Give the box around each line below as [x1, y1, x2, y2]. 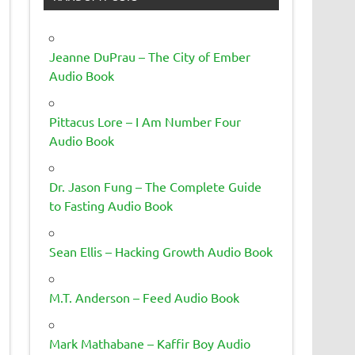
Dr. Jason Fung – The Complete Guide [49, 177, 262, 194]
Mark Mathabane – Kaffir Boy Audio [49, 334, 251, 351]
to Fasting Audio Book [49, 197, 174, 213]
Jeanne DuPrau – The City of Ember [49, 48, 251, 64]
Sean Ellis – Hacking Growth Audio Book [49, 242, 273, 259]
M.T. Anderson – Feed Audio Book [49, 288, 240, 305]
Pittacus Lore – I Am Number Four [49, 113, 242, 129]
